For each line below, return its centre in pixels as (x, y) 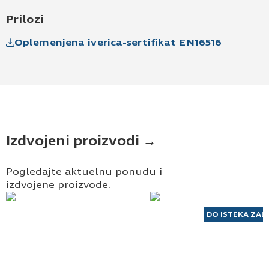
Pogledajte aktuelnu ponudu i (84, 171)
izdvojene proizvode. (58, 184)
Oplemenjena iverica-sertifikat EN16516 (118, 42)
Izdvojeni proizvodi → (81, 141)
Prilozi (25, 19)
